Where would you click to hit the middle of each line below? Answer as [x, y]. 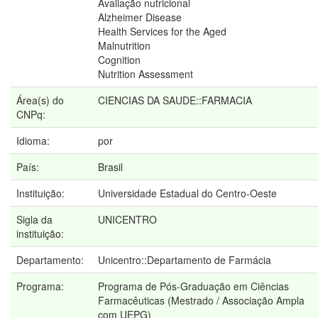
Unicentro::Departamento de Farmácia [185, 260]
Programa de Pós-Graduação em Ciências [193, 286]
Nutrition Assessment [146, 74]
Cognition [119, 60]
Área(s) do [40, 100]
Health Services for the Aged [162, 32]
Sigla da [34, 220]
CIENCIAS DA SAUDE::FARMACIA [175, 100]
